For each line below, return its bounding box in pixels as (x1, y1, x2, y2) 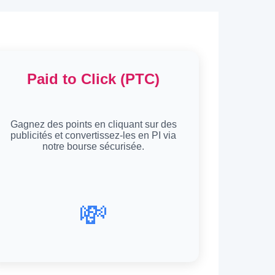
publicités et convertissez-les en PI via (10, 130, 176, 141)
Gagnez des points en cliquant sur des (10, 119, 177, 130)
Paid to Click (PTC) (27, 70, 160, 87)
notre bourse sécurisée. (42, 141, 144, 152)
